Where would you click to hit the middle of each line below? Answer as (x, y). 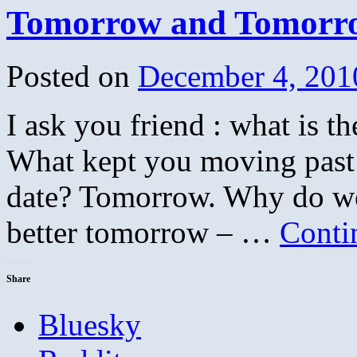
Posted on (68, 76)
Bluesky (90, 324)
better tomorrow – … (143, 232)
